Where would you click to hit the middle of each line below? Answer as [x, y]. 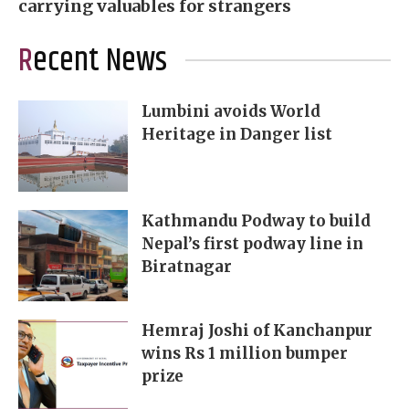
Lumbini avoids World [231, 112]
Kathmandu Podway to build [256, 221]
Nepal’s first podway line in [252, 244]
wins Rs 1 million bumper [245, 354]
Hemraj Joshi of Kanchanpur [257, 331]
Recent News [100, 62]
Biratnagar [187, 267]
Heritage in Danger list [237, 135]
